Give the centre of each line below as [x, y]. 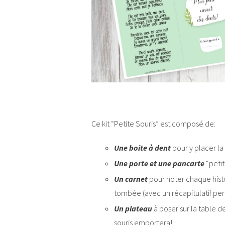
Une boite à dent [142, 147]
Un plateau [133, 208]
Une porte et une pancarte [159, 163]
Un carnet [131, 179]
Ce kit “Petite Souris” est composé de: [153, 123]
